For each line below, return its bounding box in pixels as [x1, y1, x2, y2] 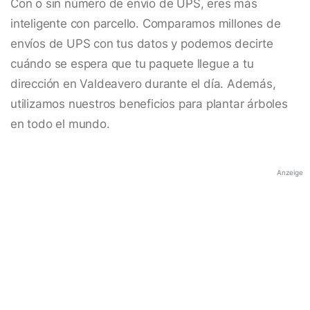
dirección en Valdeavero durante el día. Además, [10, 77, 276, 91]
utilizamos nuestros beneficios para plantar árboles [10, 97, 288, 111]
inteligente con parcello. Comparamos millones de [10, 17, 281, 31]
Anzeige [277, 168, 303, 177]
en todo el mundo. [10, 117, 110, 131]
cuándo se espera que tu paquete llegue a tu [10, 57, 254, 71]
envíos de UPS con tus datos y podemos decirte [10, 37, 273, 51]
